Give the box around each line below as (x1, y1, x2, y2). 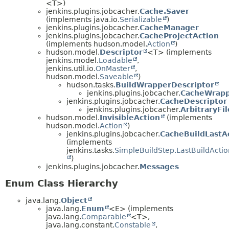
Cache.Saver (140, 7, 189, 15)
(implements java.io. (46, 15, 120, 24)
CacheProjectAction (140, 31, 219, 40)
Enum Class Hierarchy (5, 178, 118, 189)
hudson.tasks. (66, 80, 116, 89)
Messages (140, 162, 179, 171)
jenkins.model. (46, 56, 99, 64)
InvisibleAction (100, 113, 160, 122)
